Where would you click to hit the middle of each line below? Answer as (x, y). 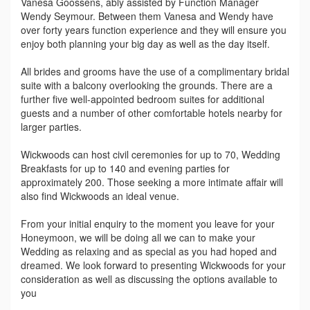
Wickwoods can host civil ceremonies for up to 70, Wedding (151, 154)
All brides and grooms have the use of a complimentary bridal (155, 71)
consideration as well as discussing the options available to (149, 279)
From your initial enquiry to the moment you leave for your (148, 223)
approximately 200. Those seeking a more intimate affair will (152, 182)
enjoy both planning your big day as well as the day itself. (145, 43)
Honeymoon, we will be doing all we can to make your (138, 237)
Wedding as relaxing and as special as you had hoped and (149, 251)
